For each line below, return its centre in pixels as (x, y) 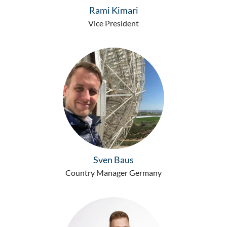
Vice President (113, 23)
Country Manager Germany (113, 173)
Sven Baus (113, 160)
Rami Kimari (113, 10)
